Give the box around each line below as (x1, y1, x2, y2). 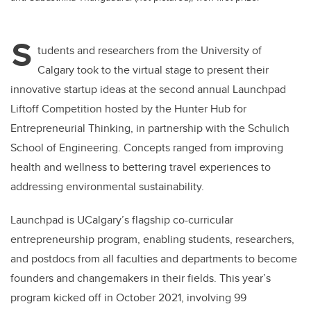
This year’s (217, 270, 271, 287)
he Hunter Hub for (159, 101, 246, 117)
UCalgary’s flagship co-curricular (77, 212, 233, 228)
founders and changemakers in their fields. (10, 270, 217, 287)
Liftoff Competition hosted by (10, 101, 155, 117)
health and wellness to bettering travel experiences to (10, 159, 271, 176)
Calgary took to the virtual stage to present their (37, 62, 269, 78)
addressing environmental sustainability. (10, 178, 204, 195)
